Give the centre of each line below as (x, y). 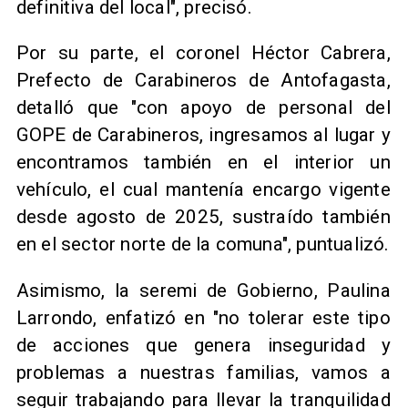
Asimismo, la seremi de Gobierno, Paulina (203, 290)
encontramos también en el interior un (203, 163)
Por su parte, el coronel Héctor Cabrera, (203, 53)
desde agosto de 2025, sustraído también (203, 217)
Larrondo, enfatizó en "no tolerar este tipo (203, 317)
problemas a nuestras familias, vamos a (203, 372)
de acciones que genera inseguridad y (203, 345)
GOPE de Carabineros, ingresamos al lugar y (203, 135)
